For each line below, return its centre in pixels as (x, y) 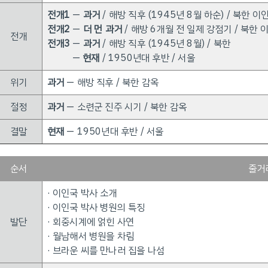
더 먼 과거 (102, 29)
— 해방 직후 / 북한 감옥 (111, 83)
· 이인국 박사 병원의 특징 (96, 208)
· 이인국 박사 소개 (82, 193)
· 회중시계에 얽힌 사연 (91, 222)
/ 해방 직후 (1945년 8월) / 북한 (165, 44)
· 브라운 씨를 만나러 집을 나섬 (106, 251)
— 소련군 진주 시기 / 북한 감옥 (125, 107)
